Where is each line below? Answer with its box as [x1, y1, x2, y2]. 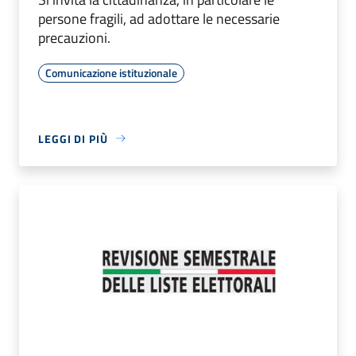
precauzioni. [38, 26, 110, 48]
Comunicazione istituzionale [45, 64, 177, 81]
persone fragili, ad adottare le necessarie [38, 7, 280, 29]
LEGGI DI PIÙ [38, 130, 108, 147]
